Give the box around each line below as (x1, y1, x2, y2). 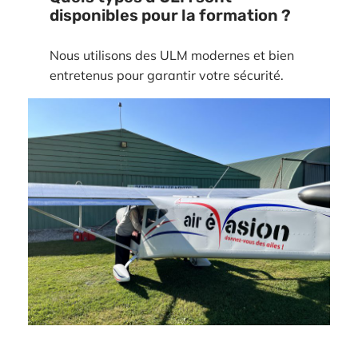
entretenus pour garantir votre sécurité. (49, 67, 284, 84)
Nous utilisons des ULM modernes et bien (49, 47, 294, 64)
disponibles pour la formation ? (49, 5, 291, 25)
